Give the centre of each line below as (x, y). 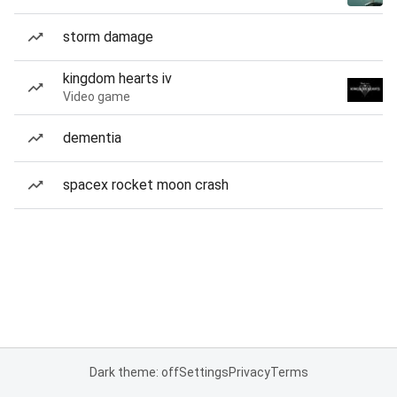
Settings (203, 372)
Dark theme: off (134, 372)
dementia (92, 138)
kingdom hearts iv (117, 78)
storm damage (108, 37)
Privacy (249, 372)
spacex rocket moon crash (146, 185)
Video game (97, 97)
